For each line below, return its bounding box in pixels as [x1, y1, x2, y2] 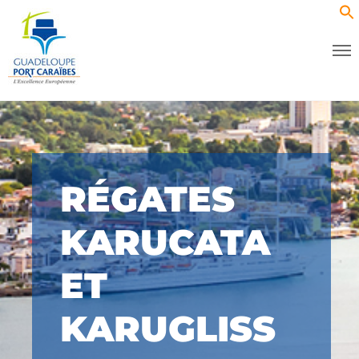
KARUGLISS [60, 307, 276, 350]
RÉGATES [60, 177, 235, 220]
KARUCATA [60, 220, 270, 264]
